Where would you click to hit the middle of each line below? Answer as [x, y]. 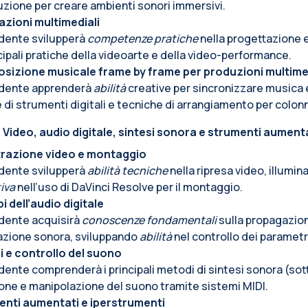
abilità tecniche [128, 171]
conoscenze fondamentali [149, 220]
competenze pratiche [143, 39]
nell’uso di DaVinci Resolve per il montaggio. [129, 187]
